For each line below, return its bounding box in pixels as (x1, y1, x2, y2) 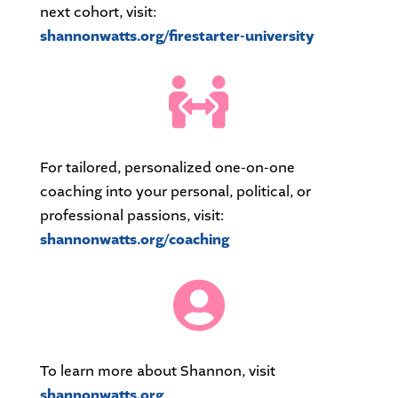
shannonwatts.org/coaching (39, 230, 229, 251)
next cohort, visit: (39, 3, 156, 22)
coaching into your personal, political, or (39, 182, 311, 202)
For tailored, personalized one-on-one (39, 158, 295, 178)
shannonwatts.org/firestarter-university (39, 27, 314, 47)
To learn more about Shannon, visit (39, 362, 275, 381)
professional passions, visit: (39, 206, 224, 226)
